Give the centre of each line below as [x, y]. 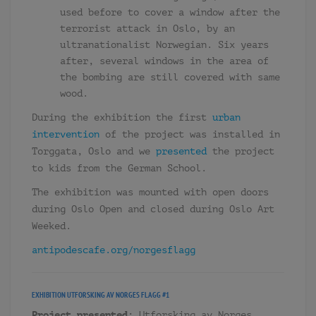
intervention [66, 134]
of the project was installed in [190, 134]
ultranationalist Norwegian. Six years [164, 45]
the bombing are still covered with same [170, 77]
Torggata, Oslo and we [94, 151]
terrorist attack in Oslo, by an [147, 29]
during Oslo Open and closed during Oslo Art [153, 209]
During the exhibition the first [122, 117]
